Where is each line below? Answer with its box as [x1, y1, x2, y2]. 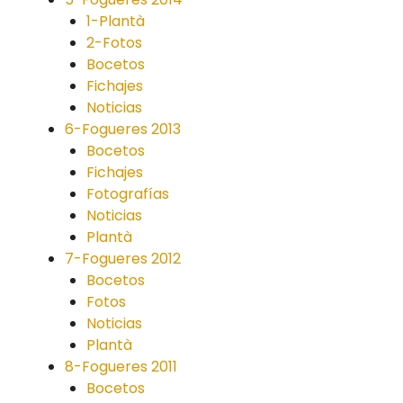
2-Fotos [86, 32, 142, 53]
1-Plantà [86, 11, 145, 31]
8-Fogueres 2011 [65, 356, 177, 377]
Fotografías [86, 184, 169, 204]
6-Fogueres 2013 [65, 119, 181, 139]
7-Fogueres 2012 [65, 248, 181, 269]
